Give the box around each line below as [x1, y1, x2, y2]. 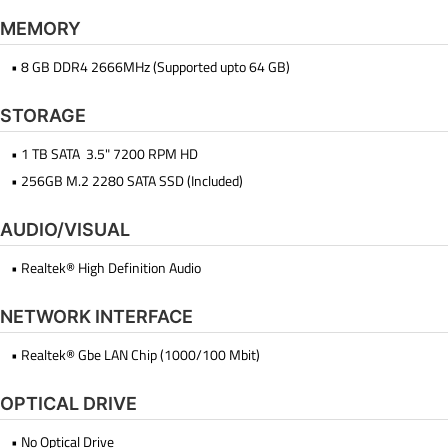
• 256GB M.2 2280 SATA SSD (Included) [11, 170, 243, 191]
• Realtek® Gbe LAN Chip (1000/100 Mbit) [11, 344, 260, 365]
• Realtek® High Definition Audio [11, 257, 201, 278]
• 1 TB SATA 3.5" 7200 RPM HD [11, 143, 198, 164]
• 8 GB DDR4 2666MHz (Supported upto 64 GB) [11, 56, 290, 77]
